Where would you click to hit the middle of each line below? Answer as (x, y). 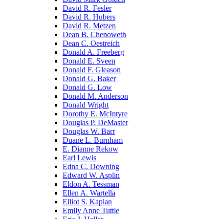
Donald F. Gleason (92, 69)
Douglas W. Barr (89, 131)
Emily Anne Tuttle (91, 210)
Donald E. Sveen (89, 61)
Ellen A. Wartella (89, 193)
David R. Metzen (89, 25)
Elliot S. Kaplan (87, 201)
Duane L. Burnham (93, 140)
